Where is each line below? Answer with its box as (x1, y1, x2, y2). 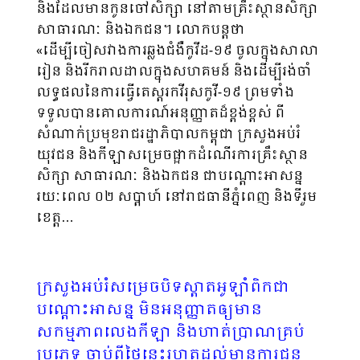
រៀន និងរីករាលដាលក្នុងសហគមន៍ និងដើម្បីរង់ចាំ (36, 60, 312, 83)
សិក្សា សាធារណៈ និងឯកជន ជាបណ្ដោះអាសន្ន (36, 165, 303, 187)
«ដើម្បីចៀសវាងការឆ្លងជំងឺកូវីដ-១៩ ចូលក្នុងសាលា (36, 39, 319, 62)
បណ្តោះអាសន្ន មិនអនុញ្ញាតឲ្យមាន (36, 297, 262, 323)
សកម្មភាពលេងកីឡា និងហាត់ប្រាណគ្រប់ (36, 320, 305, 346)
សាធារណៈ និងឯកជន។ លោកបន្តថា (36, 18, 245, 41)
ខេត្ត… (36, 207, 74, 229)
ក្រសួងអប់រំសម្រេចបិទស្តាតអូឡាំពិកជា (36, 275, 289, 301)
